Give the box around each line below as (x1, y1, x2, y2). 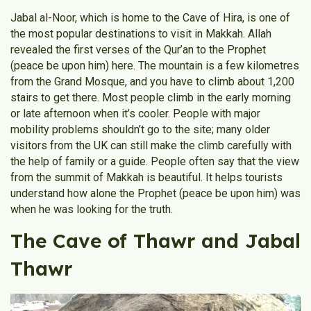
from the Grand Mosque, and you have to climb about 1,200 (10, 74, 294, 88)
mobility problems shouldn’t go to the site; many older (10, 122, 270, 136)
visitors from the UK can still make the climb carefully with (10, 138, 292, 152)
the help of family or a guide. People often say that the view (10, 154, 299, 168)
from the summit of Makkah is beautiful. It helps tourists (10, 170, 283, 184)
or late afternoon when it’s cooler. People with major (10, 106, 260, 120)
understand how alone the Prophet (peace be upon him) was (10, 186, 301, 200)
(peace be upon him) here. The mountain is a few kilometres (10, 58, 299, 72)
